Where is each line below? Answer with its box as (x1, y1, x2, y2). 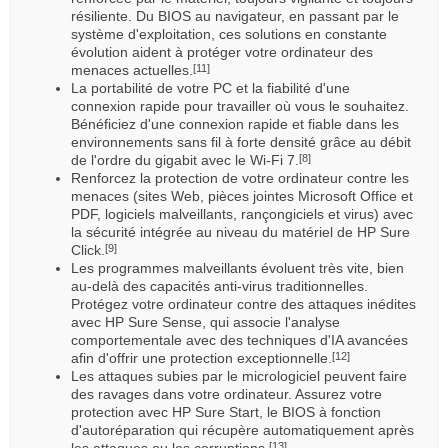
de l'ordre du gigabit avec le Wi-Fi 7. (71, 151, 299, 168)
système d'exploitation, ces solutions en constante (71, 25, 387, 42)
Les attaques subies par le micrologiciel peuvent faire (71, 367, 407, 384)
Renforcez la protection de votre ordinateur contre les (71, 169, 409, 186)
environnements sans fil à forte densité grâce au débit (71, 133, 411, 150)
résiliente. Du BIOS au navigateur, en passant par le (71, 7, 399, 24)
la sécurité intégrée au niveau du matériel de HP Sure (71, 223, 410, 240)
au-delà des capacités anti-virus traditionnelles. (71, 277, 368, 294)
